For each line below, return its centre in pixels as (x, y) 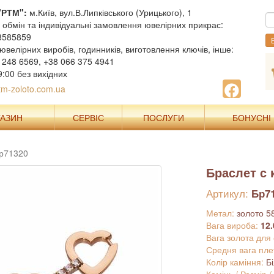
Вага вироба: (233, 225)
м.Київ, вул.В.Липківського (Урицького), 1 (109, 12)
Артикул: (228, 193)
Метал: (221, 213)
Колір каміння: (236, 262)
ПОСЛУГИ (163, 117)
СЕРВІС (88, 117)
